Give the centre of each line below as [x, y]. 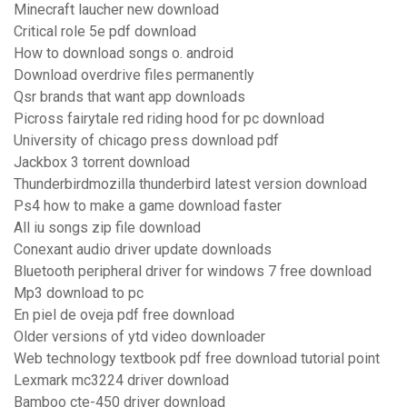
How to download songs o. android [124, 54]
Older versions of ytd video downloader [139, 337]
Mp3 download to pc [79, 293]
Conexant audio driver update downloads [143, 250]
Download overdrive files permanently [134, 75]
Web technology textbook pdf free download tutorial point [197, 359]
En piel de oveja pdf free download [124, 315]
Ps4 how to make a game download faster [148, 206]
